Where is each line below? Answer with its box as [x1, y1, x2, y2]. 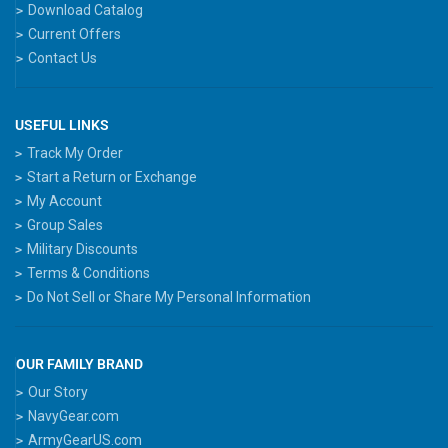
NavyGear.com [28, 407, 119, 424]
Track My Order [27, 144, 123, 161]
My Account [27, 192, 102, 209]
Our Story [28, 383, 88, 400]
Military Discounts [27, 240, 138, 257]
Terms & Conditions [27, 264, 150, 281]
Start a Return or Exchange [27, 168, 197, 185]
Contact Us [28, 49, 97, 66]
